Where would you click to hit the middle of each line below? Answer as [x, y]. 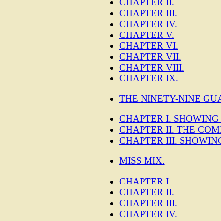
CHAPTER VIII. [151, 67]
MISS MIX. [142, 161]
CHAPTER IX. [148, 78]
